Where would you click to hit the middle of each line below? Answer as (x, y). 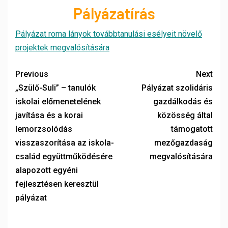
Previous (32, 74)
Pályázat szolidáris (177, 88)
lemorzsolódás (44, 129)
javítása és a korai (49, 115)
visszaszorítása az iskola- (65, 143)
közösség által (185, 115)
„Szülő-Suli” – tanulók (55, 88)
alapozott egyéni (47, 170)
